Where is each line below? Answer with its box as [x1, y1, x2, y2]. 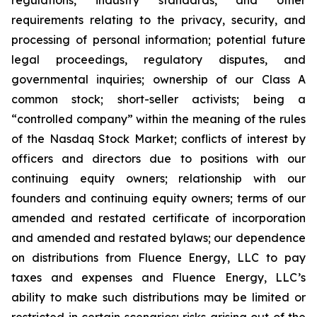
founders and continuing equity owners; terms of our [11, 191, 306, 206]
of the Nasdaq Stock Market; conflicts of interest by [11, 132, 306, 146]
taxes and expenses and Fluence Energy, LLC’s [11, 270, 306, 285]
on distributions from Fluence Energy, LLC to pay [11, 250, 306, 265]
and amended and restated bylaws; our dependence [11, 231, 306, 246]
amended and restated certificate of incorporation [11, 211, 306, 226]
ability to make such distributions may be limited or [11, 290, 306, 305]
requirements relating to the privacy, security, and [11, 13, 306, 28]
